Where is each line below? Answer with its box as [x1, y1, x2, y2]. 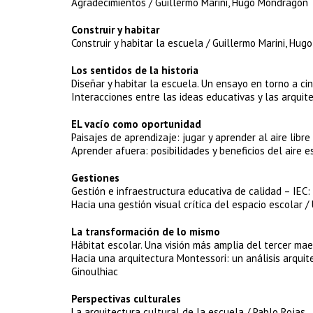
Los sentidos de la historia [71, 64, 198, 77]
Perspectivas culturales [71, 292, 181, 305]
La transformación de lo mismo [71, 225, 220, 238]
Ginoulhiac [71, 265, 118, 278]
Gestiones [71, 171, 119, 184]
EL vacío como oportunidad [71, 117, 201, 131]
